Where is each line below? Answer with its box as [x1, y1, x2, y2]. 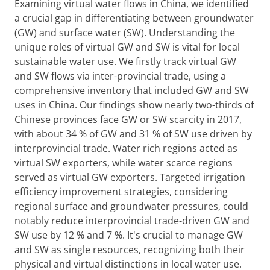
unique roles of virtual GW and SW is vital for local [14, 40, 240, 54]
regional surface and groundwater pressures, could [14, 199, 248, 213]
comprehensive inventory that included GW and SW [14, 84, 249, 97]
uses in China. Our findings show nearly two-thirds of [14, 98, 254, 111]
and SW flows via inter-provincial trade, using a [14, 69, 226, 83]
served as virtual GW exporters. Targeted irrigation [14, 171, 245, 184]
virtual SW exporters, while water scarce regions [14, 156, 233, 169]
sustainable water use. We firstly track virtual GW [14, 55, 236, 68]
